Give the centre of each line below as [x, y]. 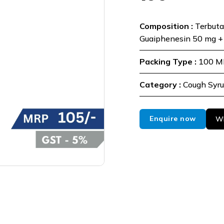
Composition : [167, 26]
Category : [161, 84]
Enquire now [173, 118]
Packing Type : [169, 61]
